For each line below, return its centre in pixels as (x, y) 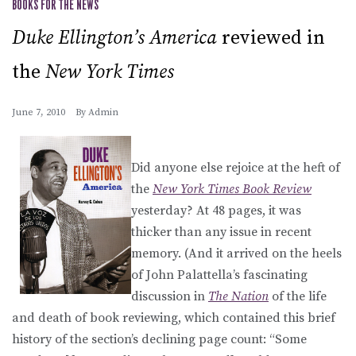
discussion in (170, 296)
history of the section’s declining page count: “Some (159, 339)
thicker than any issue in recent (221, 232)
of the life (298, 296)
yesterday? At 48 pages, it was (216, 210)
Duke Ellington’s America (114, 38)
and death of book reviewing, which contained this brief (174, 317)
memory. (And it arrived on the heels (236, 253)
